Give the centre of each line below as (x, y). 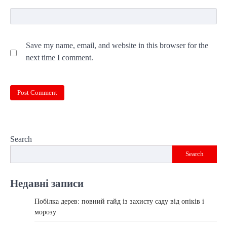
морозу (45, 212)
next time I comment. (60, 58)
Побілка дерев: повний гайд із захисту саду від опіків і (119, 201)
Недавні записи (47, 183)
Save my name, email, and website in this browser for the (117, 46)
